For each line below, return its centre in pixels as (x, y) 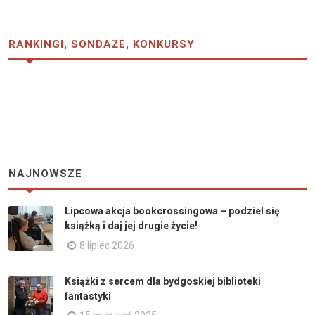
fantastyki (88, 296)
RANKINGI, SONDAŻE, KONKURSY (102, 45)
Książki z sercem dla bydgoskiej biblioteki (163, 282)
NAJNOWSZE (45, 174)
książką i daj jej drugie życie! (131, 226)
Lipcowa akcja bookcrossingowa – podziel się (172, 211)
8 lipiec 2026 (107, 246)
